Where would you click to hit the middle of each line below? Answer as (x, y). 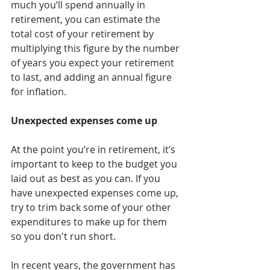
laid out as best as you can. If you (87, 179)
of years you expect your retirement (94, 63)
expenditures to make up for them (90, 222)
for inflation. (39, 92)
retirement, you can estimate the (87, 20)
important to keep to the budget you (95, 164)
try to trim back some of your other (92, 208)
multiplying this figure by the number (96, 49)
